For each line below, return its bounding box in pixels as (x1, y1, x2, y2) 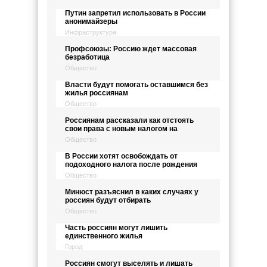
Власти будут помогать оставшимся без (65, 80, 208, 89)
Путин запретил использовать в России (65, 9, 206, 17)
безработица (65, 53, 110, 61)
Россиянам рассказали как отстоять (65, 116, 194, 125)
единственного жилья (65, 232, 142, 240)
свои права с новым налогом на (65, 125, 178, 133)
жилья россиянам (65, 89, 128, 97)
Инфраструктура (65, 29, 116, 36)
